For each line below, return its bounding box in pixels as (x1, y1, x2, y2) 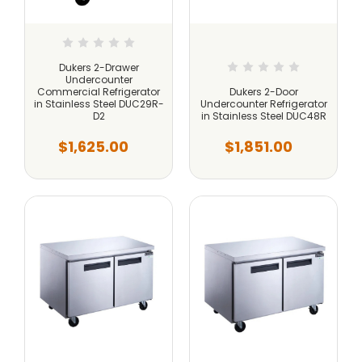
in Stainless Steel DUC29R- (33, 96, 164, 111)
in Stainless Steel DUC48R (200, 108, 326, 123)
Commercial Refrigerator (37, 84, 160, 99)
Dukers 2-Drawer (58, 60, 139, 74)
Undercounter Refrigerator (200, 96, 327, 111)
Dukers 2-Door (229, 84, 298, 99)
